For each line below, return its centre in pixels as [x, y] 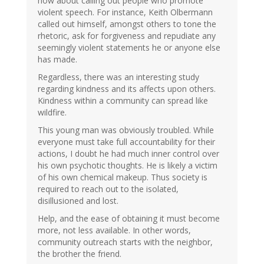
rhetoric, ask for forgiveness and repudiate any [127, 36]
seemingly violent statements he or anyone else [129, 48]
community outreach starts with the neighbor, [125, 242]
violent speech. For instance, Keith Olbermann [125, 12]
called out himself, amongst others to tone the [127, 24]
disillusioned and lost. [78, 201]
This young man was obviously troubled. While [126, 130]
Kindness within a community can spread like [123, 101]
